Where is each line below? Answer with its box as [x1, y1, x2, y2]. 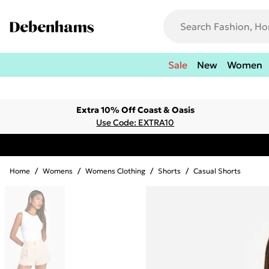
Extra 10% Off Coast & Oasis [76, 104, 195, 115]
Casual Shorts [193, 166, 241, 175]
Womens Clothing [85, 166, 145, 175]
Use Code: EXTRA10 [96, 117, 175, 128]
